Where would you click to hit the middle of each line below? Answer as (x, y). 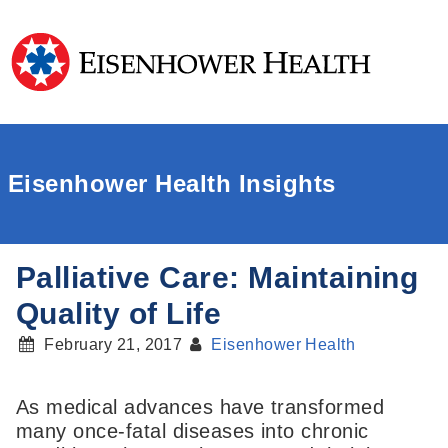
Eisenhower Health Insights (172, 183)
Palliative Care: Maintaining (217, 277)
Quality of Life (119, 313)
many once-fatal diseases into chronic (192, 431)
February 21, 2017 (113, 344)
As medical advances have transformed (200, 407)
